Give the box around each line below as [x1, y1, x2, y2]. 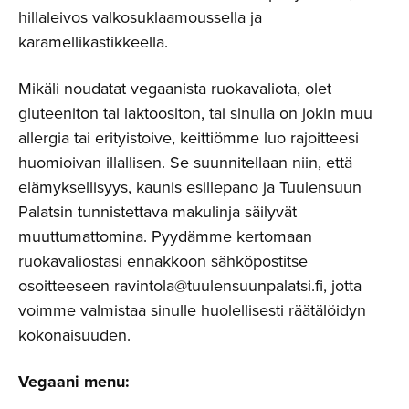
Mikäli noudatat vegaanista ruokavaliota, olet [18, 76, 331, 100]
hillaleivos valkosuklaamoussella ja [18, 5, 262, 29]
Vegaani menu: [18, 369, 130, 393]
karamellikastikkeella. [18, 29, 168, 54]
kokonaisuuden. [18, 322, 131, 347]
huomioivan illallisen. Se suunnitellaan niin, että [18, 150, 352, 174]
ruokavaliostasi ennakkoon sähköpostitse [18, 248, 308, 273]
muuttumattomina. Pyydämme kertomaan [18, 224, 312, 248]
